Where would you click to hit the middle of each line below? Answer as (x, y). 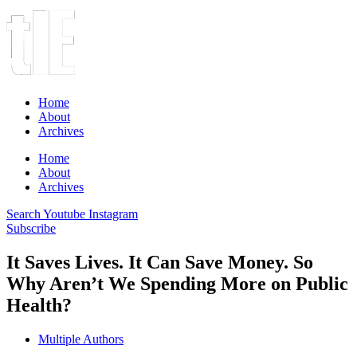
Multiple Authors (81, 339)
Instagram (113, 214)
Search (24, 214)
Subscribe (31, 228)
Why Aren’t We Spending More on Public (177, 283)
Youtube (64, 214)
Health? (39, 305)
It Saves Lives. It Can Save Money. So (160, 262)
